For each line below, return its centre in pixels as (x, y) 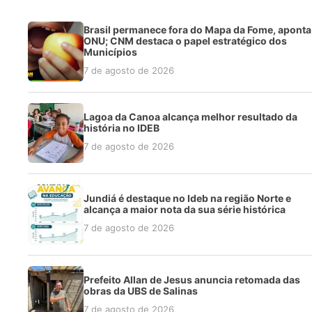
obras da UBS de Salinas (141, 291)
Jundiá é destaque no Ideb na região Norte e (187, 198)
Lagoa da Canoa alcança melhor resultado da (190, 117)
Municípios (110, 52)
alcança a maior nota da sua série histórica (185, 210)
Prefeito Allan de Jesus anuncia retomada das (192, 280)
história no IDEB (122, 128)
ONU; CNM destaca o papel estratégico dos (185, 41)
